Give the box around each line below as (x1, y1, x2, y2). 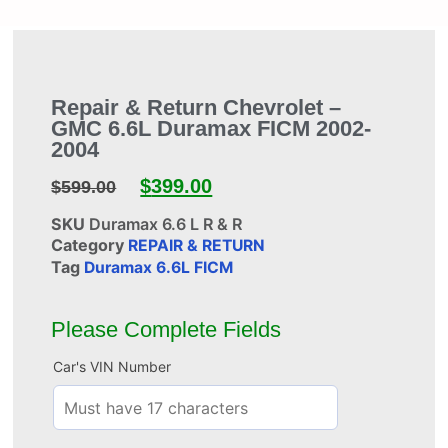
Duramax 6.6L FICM (84, 257, 234, 277)
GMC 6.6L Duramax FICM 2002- (51, 116, 372, 141)
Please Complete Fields (51, 318, 282, 343)
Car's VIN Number (53, 358, 172, 376)
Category (51, 235, 125, 256)
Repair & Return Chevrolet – (51, 95, 342, 120)
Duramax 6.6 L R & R (89, 213, 243, 234)
